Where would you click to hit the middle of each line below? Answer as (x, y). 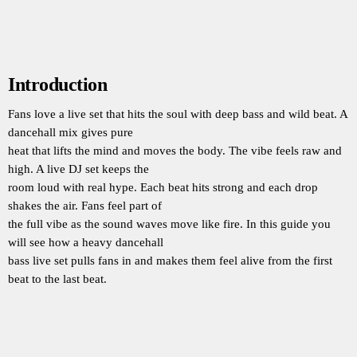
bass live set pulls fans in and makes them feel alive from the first (170, 260)
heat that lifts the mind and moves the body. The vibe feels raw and (175, 150)
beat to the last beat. (57, 279)
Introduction (58, 84)
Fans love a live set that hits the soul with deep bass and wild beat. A (178, 114)
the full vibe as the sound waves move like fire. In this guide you (169, 224)
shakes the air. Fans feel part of (85, 205)
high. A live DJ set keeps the (78, 169)
